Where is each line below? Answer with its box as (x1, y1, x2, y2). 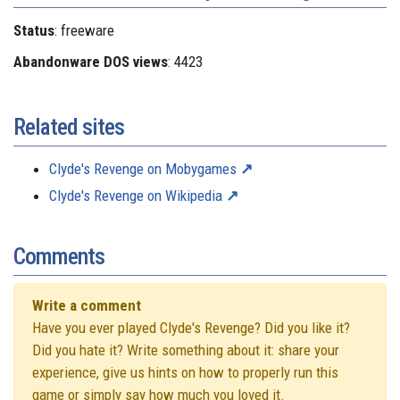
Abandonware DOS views (13, 53, 168, 71)
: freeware (54, 21, 114, 40)
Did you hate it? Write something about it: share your (32, 341, 339, 360)
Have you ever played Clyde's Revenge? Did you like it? (32, 319, 350, 337)
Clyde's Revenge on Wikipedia (49, 187, 222, 205)
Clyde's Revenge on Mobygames (49, 160, 237, 179)
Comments (13, 243, 104, 271)
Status (13, 21, 54, 40)
